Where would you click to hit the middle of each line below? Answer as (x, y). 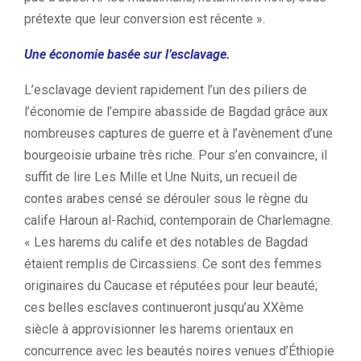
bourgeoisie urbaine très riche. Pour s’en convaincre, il (176, 155)
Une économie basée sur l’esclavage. (127, 54)
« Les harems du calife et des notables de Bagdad (166, 242)
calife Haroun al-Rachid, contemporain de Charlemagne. (178, 220)
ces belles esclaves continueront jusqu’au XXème (164, 307)
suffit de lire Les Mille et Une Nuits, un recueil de (161, 177)
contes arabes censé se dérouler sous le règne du (166, 199)
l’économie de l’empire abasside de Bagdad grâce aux (176, 112)
